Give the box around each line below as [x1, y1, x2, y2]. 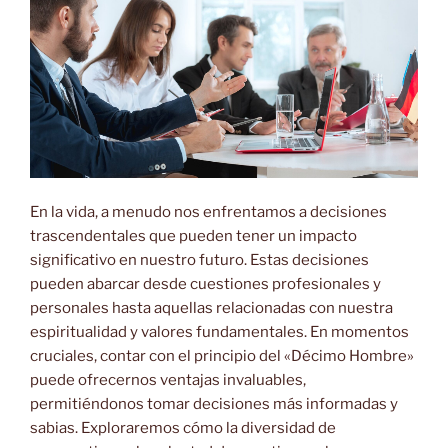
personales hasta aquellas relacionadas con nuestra [30, 298, 393, 317]
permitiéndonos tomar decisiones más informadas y [30, 394, 398, 413]
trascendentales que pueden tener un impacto [30, 226, 357, 245]
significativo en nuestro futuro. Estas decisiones [30, 250, 369, 269]
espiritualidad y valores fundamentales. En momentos [30, 322, 409, 341]
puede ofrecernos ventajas [30, 370, 223, 389]
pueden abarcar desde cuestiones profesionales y [30, 274, 381, 293]
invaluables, [223, 370, 306, 389]
